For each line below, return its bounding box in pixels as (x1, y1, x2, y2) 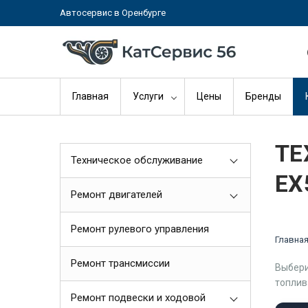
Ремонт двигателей (71, 188, 162, 201)
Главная (72, 91, 109, 102)
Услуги (133, 91, 164, 102)
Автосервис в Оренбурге (60, 8, 166, 18)
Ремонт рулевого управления (71, 223, 209, 235)
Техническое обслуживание (71, 154, 203, 166)
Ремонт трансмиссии (71, 257, 170, 269)
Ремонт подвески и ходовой (71, 291, 206, 304)
